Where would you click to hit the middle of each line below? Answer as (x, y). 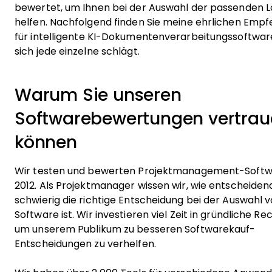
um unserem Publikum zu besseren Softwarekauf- (135, 229)
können (46, 142)
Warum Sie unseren (98, 95)
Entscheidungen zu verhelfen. (85, 244)
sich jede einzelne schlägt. (77, 51)
